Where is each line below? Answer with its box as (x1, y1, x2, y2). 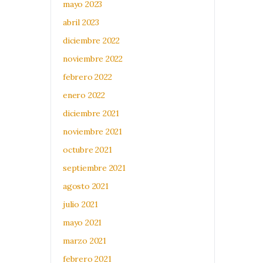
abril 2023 (63, 17, 99, 28)
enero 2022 (63, 90, 105, 100)
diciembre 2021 (63, 108, 120, 119)
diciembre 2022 (63, 35, 120, 46)
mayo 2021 (63, 217, 102, 228)
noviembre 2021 (63, 126, 123, 137)
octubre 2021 (63, 144, 112, 155)
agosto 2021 (63, 181, 109, 191)
